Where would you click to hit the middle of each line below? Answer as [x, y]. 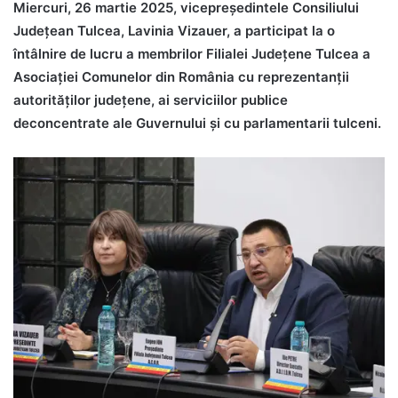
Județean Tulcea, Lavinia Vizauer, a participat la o [174, 31]
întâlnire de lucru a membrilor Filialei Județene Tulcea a [192, 54]
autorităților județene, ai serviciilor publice [151, 100]
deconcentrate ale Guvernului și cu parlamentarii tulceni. [197, 123]
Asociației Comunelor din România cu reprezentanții [181, 77]
